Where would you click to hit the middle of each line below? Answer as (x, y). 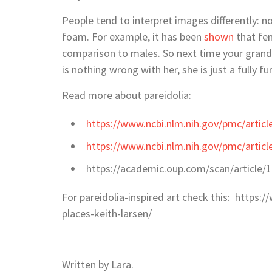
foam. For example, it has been (133, 36)
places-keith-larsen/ (107, 213)
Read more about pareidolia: (127, 95)
